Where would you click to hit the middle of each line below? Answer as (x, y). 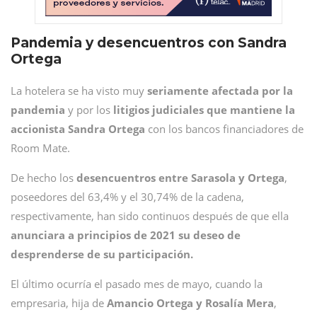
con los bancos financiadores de (224, 129)
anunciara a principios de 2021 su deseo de (126, 235)
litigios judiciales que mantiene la (204, 110)
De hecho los (44, 178)
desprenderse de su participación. (102, 254)
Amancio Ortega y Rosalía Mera (190, 303)
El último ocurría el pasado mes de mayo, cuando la (137, 284)
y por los (91, 110)
